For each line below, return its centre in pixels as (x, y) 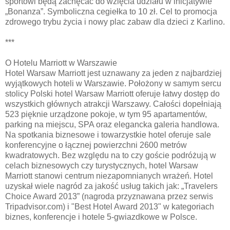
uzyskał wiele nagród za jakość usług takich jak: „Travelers (111, 186)
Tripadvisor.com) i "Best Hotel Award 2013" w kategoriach (110, 206)
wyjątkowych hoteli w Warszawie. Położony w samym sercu (113, 83)
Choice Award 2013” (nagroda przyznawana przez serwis (109, 196)
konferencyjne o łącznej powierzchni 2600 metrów (96, 145)
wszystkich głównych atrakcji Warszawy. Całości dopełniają (113, 104)
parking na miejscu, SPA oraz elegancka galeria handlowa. (112, 124)
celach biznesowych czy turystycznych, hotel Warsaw (102, 165)
